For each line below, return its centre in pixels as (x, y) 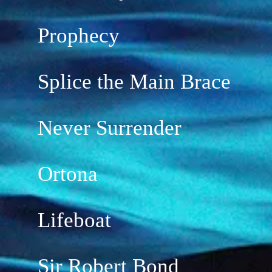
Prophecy (79, 36)
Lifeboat (74, 220)
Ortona (68, 174)
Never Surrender (110, 128)
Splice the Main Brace (134, 82)
